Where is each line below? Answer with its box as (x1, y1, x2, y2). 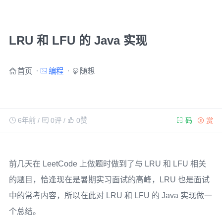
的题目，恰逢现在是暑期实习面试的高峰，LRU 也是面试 (8, 175, 210, 184)
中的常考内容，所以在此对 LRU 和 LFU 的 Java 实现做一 (8, 191, 212, 200)
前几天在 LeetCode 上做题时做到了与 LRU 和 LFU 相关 (8, 160, 206, 168)
